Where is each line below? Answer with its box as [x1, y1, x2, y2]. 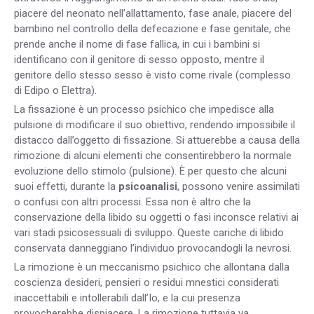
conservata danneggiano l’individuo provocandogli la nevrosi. [14, 242, 292, 255]
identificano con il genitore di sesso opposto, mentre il [14, 53, 264, 67]
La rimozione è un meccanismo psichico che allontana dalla [14, 261, 289, 274]
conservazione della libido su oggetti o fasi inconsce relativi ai [14, 211, 299, 224]
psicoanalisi [118, 180, 177, 193]
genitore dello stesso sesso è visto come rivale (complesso [14, 69, 291, 82]
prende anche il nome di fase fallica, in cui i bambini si [14, 38, 260, 51]
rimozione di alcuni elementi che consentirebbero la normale [14, 149, 292, 163]
